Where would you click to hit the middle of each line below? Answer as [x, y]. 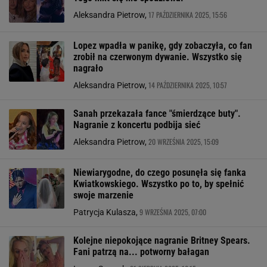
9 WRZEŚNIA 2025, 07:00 [173, 212]
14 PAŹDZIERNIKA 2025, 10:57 [188, 85]
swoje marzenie [103, 195]
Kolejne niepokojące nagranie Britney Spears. [162, 240]
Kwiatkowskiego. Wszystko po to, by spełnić [159, 184]
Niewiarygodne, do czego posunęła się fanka [160, 173]
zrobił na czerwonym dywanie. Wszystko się [158, 57]
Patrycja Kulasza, [106, 212]
